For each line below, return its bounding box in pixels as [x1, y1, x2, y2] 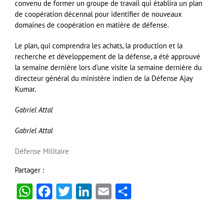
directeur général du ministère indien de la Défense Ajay [15, 74, 192, 83]
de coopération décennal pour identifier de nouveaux [15, 9, 182, 19]
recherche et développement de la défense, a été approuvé [15, 52, 200, 62]
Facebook [52, 181, 115, 202]
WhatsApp [33, 181, 101, 202]
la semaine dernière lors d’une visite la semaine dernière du [15, 63, 202, 73]
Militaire [43, 147, 69, 156]
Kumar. [15, 84, 36, 94]
